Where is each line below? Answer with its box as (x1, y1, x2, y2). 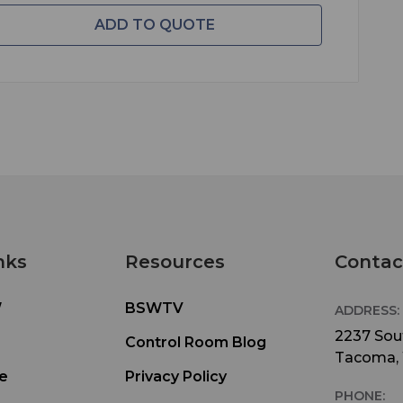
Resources (124, 250, 225, 273)
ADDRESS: (335, 301, 400, 318)
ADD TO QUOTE (94, 16, 215, 34)
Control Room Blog (124, 333, 266, 351)
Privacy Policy (124, 367, 227, 385)
